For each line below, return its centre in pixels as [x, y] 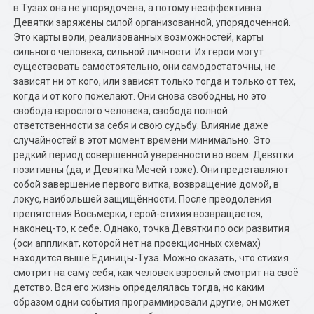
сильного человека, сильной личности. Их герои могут [139, 52]
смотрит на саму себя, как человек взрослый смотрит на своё [156, 273]
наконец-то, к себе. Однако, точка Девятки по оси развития [152, 228]
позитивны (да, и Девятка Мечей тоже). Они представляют [151, 170]
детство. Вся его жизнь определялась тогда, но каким [139, 287]
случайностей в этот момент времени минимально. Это [142, 140]
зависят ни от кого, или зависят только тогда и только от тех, [155, 81]
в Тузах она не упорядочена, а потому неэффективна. [139, 8]
